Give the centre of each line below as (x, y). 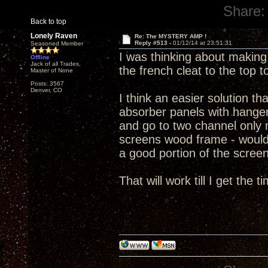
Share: (244, 11)
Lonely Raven (54, 36)
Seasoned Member (57, 43)
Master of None (52, 70)
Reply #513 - (153, 43)
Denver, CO (46, 90)
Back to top (48, 22)
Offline (40, 57)
